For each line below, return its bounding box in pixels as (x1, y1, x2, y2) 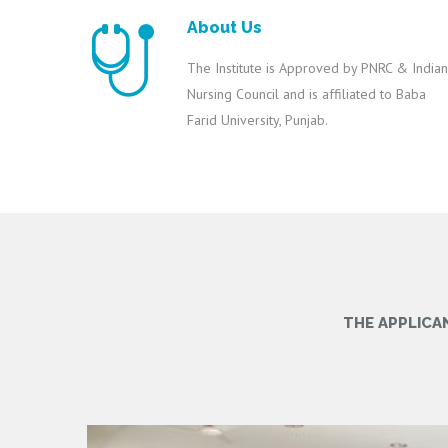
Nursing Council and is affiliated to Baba (187, 85, 426, 103)
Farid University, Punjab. (187, 111, 328, 129)
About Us (187, 18, 262, 37)
